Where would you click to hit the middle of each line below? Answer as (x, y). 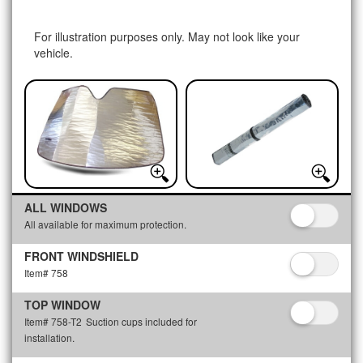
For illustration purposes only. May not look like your (167, 36)
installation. (49, 337)
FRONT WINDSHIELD (81, 256)
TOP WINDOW (62, 305)
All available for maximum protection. (105, 224)
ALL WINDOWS (66, 207)
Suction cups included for (141, 321)
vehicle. (53, 53)
